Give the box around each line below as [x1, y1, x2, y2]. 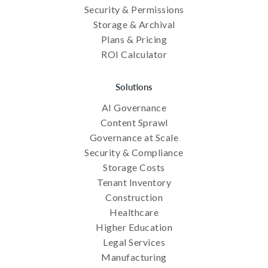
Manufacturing [101, 251, 167, 263]
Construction [105, 191, 163, 203]
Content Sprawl [100, 117, 168, 129]
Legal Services [103, 236, 165, 248]
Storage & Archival [93, 19, 175, 31]
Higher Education [96, 221, 172, 233]
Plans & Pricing [100, 33, 167, 45]
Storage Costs [103, 162, 165, 173]
